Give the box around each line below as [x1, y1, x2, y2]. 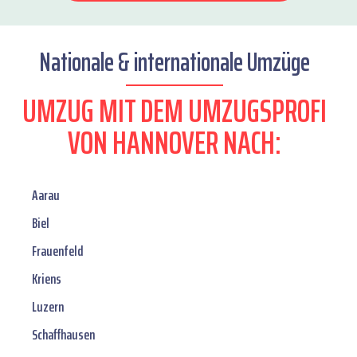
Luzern [32, 296, 64, 319]
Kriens [32, 268, 61, 291]
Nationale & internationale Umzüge [39, 42, 310, 83]
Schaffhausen [32, 324, 95, 347]
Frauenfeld [32, 240, 84, 263]
